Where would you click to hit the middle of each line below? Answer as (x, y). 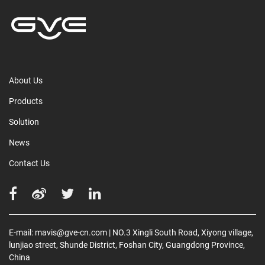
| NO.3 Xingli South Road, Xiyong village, (181, 232)
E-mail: (22, 232)
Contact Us (29, 163)
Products (26, 101)
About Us (26, 80)
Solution (24, 122)
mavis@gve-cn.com (71, 232)
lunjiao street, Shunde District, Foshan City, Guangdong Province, (127, 245)
